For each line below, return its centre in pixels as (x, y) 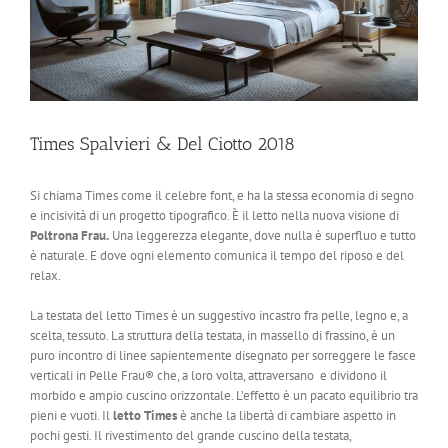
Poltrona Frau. (69, 235)
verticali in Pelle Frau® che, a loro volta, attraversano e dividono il (208, 375)
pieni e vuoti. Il (71, 415)
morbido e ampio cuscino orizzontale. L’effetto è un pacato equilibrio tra (224, 395)
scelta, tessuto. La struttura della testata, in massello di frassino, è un (212, 335)
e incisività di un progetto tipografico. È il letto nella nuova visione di (214, 215)
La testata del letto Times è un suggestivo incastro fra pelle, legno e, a (219, 315)
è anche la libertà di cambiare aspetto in (286, 415)
